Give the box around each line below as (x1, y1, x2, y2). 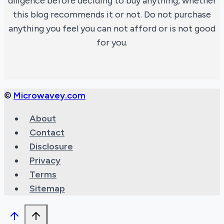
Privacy (29, 155, 60, 166)
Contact (29, 127, 64, 138)
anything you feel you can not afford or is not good (8, 23, 215, 34)
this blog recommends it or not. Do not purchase (13, 9, 211, 20)
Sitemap (29, 183, 65, 194)
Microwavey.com (13, 90, 85, 101)
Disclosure (29, 141, 73, 152)
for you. (96, 37, 127, 48)
